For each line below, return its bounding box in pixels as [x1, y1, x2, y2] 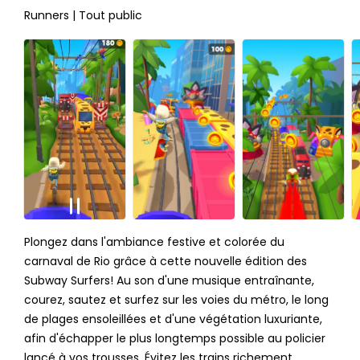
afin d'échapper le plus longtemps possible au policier [23, 330, 325, 347]
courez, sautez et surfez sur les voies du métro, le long [23, 292, 329, 309]
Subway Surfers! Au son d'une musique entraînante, [23, 272, 314, 289]
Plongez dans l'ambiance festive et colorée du [23, 234, 284, 251]
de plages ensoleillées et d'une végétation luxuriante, [23, 311, 322, 328]
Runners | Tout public [23, 7, 142, 24]
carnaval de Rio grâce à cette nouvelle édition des [23, 253, 307, 270]
